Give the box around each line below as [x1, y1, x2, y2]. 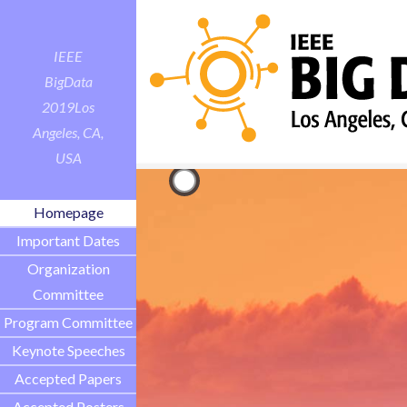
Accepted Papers [15, 370, 122, 388]
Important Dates [16, 232, 120, 250]
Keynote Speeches [11, 342, 125, 360]
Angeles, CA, [33, 124, 104, 141]
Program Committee [4, 313, 133, 332]
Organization [26, 260, 110, 278]
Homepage [33, 203, 104, 222]
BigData [44, 73, 93, 90]
